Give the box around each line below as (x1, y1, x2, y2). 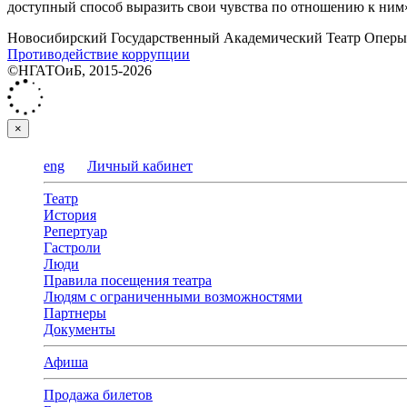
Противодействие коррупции (7, 46, 190, 63)
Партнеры (44, 305, 106, 322)
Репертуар (44, 223, 107, 240)
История (44, 207, 96, 223)
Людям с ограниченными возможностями (44, 289, 303, 305)
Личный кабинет (87, 158, 193, 174)
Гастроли (44, 240, 101, 256)
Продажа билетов (44, 387, 153, 403)
